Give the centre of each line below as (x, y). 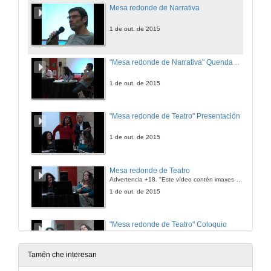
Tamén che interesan (62, 255)
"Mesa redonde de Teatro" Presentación (175, 116)
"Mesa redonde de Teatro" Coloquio (168, 225)
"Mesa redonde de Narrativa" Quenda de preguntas (238, 62)
